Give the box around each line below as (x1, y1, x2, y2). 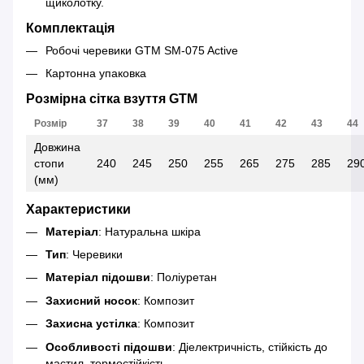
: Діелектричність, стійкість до (172, 340, 327, 353)
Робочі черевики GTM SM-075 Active (45, 43, 238, 57)
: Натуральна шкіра (98, 224, 201, 238)
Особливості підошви (45, 340, 172, 353)
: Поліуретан (150, 271, 217, 284)
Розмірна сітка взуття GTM (26, 90, 197, 106)
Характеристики (26, 201, 131, 216)
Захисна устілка (45, 317, 137, 331)
